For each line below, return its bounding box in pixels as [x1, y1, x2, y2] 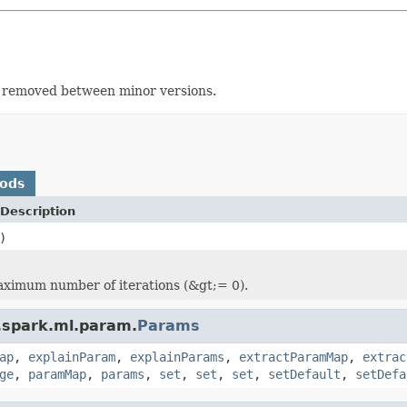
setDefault [268, 366, 341, 382]
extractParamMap [239, 349, 348, 364]
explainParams [130, 349, 224, 364]
